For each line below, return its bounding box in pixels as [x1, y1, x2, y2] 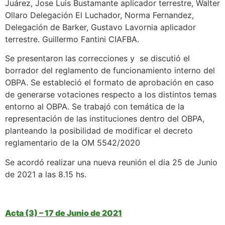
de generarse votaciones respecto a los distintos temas [5, 89, 216, 100]
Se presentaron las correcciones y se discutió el [5, 53, 190, 64]
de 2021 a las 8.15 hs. [5, 169, 86, 179]
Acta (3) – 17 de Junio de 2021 [5, 207, 122, 218]
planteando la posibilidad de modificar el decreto [5, 126, 193, 136]
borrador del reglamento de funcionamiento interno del [5, 65, 215, 76]
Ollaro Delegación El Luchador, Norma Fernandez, [5, 10, 194, 21]
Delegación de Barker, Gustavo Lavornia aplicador [5, 22, 196, 33]
